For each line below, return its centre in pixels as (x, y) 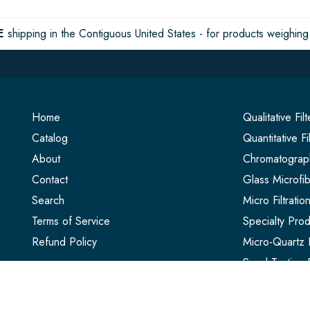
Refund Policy (64, 241)
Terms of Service (71, 221)
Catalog (49, 138)
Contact (49, 179)
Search (48, 200)
